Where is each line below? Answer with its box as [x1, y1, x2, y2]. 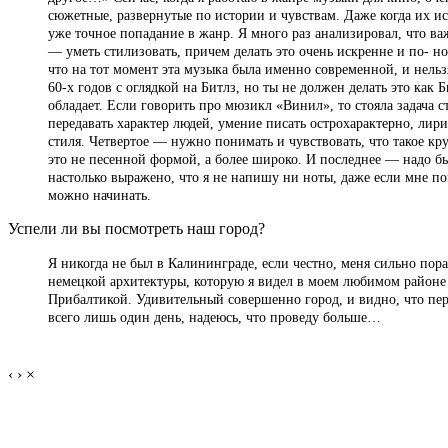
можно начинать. [48, 187, 151, 203]
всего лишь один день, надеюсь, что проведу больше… [48, 309, 381, 325]
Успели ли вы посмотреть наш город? [8, 219, 265, 237]
